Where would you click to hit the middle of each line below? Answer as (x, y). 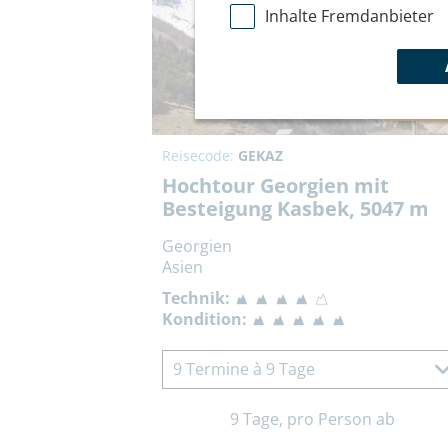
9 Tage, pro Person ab (312, 419)
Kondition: (204, 319)
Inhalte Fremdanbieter (349, 15)
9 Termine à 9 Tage (244, 369)
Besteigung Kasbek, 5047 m (295, 209)
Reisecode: (200, 156)
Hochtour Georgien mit (275, 186)
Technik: (196, 298)
